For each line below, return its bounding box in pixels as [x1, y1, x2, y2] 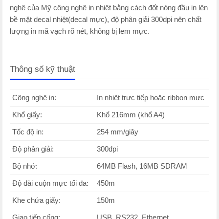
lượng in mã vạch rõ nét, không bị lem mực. [10, 27, 150, 35]
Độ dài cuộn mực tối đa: [12, 179, 90, 187]
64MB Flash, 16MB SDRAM [97, 162, 187, 170]
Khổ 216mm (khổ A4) [97, 110, 165, 119]
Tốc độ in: [12, 128, 44, 136]
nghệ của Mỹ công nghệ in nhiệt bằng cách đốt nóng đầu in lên [10, 3, 208, 12]
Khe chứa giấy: [12, 196, 61, 204]
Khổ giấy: [12, 110, 42, 119]
